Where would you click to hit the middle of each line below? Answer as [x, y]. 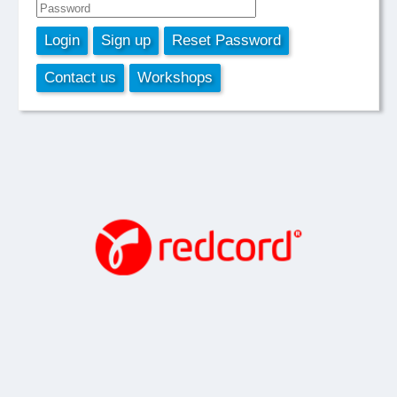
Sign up [126, 40]
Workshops [175, 78]
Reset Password [226, 40]
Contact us [80, 78]
